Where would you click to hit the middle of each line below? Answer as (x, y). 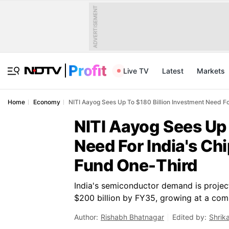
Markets (211, 71)
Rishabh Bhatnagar (132, 217)
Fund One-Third (136, 165)
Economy (47, 102)
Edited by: (189, 217)
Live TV (136, 71)
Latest (173, 71)
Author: (86, 217)
